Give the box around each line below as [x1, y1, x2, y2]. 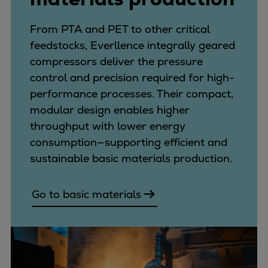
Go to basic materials [32, 187, 141, 202]
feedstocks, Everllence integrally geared [30, 38, 235, 53]
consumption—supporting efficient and [30, 135, 227, 150]
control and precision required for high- [30, 71, 234, 85]
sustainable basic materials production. [30, 151, 232, 166]
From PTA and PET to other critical [30, 22, 210, 36]
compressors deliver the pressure [30, 54, 203, 69]
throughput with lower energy [30, 119, 185, 133]
